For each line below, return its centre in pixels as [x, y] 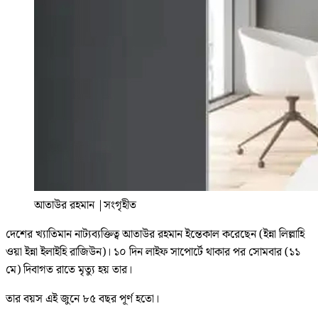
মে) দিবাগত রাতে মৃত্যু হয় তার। [69, 270]
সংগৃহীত [120, 206]
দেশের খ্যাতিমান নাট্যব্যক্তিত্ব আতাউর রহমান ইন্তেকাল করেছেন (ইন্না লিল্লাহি [155, 235]
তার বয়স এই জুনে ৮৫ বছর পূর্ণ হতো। [82, 300]
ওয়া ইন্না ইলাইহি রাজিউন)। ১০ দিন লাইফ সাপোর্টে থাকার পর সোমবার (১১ [153, 253]
